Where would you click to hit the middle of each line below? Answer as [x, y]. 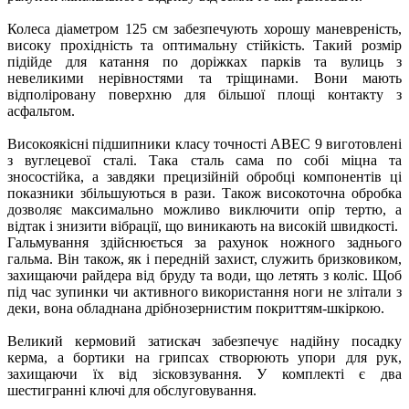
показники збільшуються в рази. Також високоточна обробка [204, 193]
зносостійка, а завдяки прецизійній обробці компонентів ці [204, 176]
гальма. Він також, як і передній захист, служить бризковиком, [204, 258]
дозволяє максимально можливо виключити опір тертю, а [204, 209]
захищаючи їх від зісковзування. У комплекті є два [204, 373]
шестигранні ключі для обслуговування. [132, 390]
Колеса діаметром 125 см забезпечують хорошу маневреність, [204, 28]
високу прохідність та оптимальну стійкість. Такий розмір [204, 45]
